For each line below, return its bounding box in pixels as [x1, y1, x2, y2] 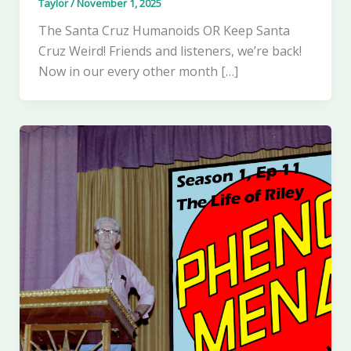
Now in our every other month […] [38, 62, 238, 80]
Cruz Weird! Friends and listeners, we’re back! [38, 42, 302, 60]
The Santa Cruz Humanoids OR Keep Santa [38, 21, 290, 39]
